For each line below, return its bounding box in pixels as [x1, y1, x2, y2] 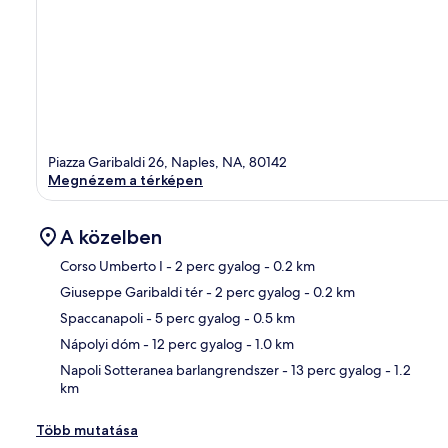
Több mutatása [36, 420, 138, 439]
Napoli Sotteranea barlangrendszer [60, 360, 279, 379]
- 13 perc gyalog [279, 360, 382, 379]
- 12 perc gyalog [140, 334, 243, 353]
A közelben [60, 224, 162, 249]
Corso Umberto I [60, 256, 163, 275]
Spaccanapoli [60, 308, 143, 327]
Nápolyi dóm [60, 334, 140, 353]
